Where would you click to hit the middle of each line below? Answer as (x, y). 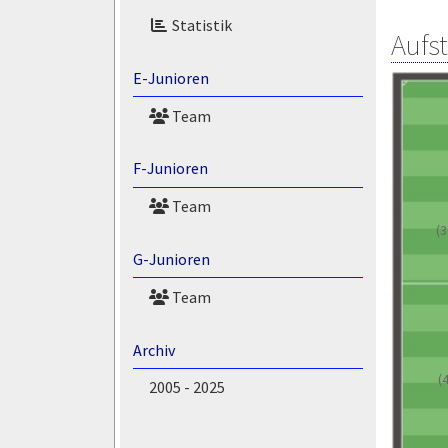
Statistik (200, 25)
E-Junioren (170, 77)
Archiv (153, 349)
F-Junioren (170, 168)
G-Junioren (171, 259)
